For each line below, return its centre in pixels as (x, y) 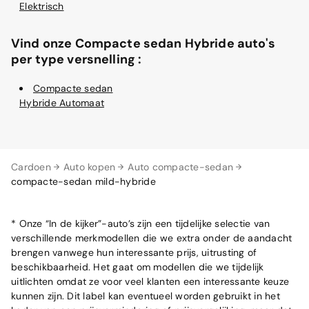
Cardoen (31, 167)
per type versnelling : (77, 59)
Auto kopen (89, 167)
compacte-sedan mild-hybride (83, 181)
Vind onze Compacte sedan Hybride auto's (143, 43)
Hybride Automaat (62, 102)
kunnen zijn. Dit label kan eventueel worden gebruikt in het (146, 296)
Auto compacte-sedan (180, 167)
